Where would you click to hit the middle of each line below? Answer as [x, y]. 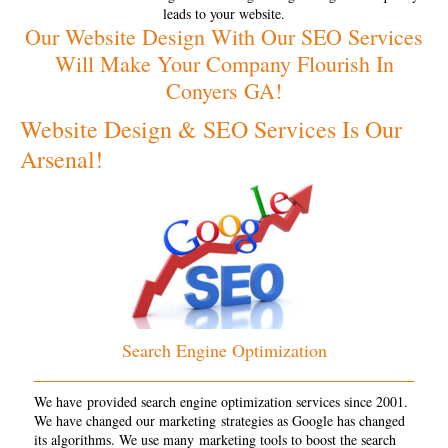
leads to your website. [224, 13]
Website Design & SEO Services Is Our [211, 128]
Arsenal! [61, 158]
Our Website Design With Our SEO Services [224, 36]
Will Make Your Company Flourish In [224, 63]
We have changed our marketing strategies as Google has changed [219, 420]
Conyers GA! [224, 90]
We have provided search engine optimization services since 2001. [221, 401]
